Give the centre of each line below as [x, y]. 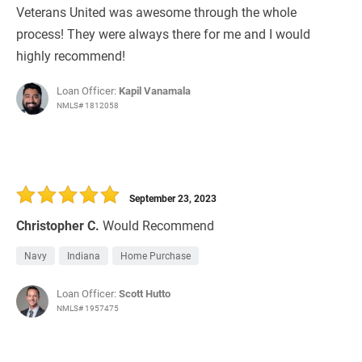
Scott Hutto [145, 294]
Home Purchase [156, 256]
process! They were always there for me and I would [163, 34]
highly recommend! [71, 56]
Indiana [84, 256]
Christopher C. [58, 225]
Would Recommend [158, 225]
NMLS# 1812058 [88, 105]
